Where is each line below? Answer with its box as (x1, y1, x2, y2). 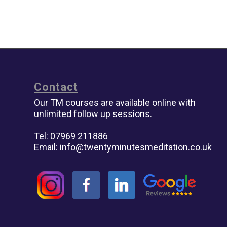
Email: (34, 141, 60, 153)
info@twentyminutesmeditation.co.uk (60, 141, 212, 153)
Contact (34, 80, 78, 93)
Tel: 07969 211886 (34, 130, 108, 141)
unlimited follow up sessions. (34, 108, 152, 119)
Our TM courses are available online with (34, 97, 196, 108)
